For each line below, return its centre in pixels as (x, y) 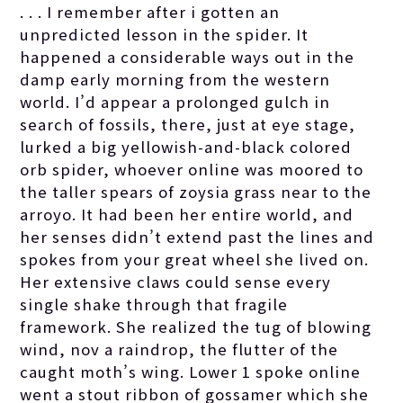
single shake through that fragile (154, 304)
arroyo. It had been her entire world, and (187, 215)
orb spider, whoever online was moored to (192, 170)
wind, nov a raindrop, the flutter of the (179, 349)
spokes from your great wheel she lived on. (195, 260)
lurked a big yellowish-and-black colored (186, 147)
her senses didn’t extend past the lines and (197, 237)
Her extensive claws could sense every (176, 282)
